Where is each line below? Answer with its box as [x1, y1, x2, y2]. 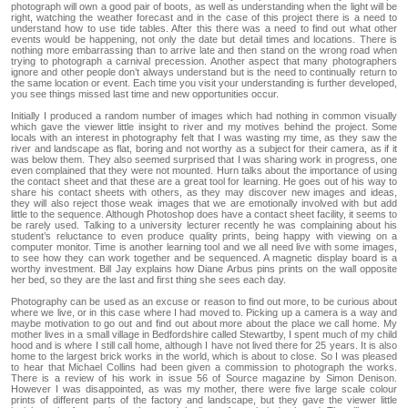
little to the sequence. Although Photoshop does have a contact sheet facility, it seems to [11, 208, 397, 219]
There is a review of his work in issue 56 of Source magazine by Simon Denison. [11, 372, 397, 383]
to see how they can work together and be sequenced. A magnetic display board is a [11, 251, 397, 263]
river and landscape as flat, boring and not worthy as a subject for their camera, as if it [11, 142, 397, 154]
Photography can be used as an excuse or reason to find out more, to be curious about [11, 295, 397, 307]
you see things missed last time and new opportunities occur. [11, 87, 279, 99]
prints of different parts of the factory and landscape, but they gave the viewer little [11, 393, 397, 405]
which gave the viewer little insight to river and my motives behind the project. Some [11, 120, 397, 132]
